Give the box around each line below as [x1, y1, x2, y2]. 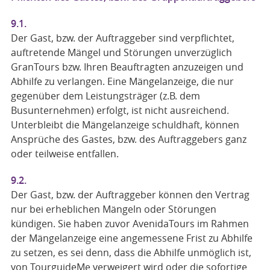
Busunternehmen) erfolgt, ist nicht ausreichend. [10, 104, 229, 117]
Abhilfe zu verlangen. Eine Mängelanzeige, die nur [10, 75, 234, 88]
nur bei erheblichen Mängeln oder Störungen [10, 202, 216, 216]
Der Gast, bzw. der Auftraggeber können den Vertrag [10, 188, 250, 201]
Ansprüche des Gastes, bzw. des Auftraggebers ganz [10, 133, 246, 146]
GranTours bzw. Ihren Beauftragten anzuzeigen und [10, 60, 243, 74]
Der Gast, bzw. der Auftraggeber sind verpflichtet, [10, 31, 234, 45]
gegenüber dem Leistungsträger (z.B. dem [10, 89, 200, 102]
